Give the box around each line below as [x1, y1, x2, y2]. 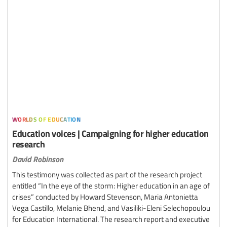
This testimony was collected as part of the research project [12, 169, 202, 180]
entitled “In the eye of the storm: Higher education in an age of [12, 180, 210, 191]
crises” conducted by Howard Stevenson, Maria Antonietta [12, 192, 198, 202]
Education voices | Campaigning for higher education [12, 127, 209, 140]
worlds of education [12, 111, 81, 125]
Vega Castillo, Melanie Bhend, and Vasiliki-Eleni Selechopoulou [12, 203, 210, 213]
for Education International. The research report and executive [12, 214, 210, 224]
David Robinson [12, 153, 63, 165]
